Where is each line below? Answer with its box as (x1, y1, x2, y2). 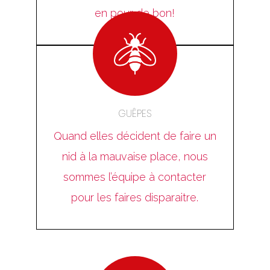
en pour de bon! (95, 6, 175, 19)
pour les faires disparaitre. (71, 190, 199, 204)
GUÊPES (118, 106, 152, 121)
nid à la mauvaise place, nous (61, 149, 208, 163)
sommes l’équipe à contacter (63, 170, 207, 183)
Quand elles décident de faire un (53, 129, 216, 142)
